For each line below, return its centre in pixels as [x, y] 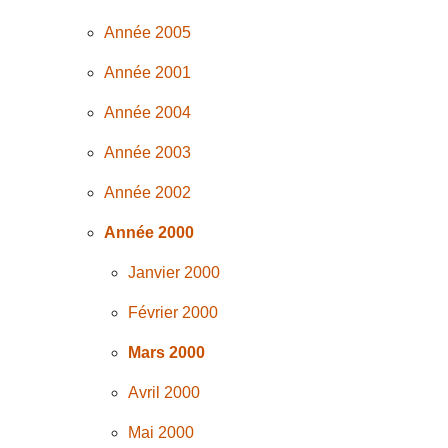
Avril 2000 [164, 393]
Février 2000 [173, 313]
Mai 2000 [161, 433]
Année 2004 [148, 113]
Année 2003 [148, 153]
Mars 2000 [167, 353]
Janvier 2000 [174, 273]
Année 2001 [148, 73]
